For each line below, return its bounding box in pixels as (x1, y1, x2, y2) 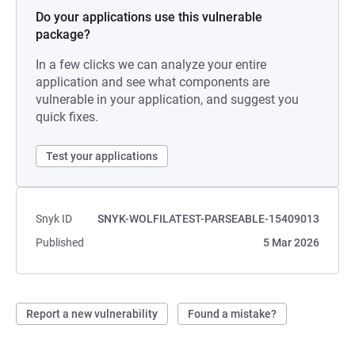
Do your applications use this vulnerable (36, 10, 262, 25)
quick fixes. (36, 109, 98, 124)
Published (36, 236, 84, 249)
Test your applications (46, 150, 158, 162)
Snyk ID (36, 212, 72, 225)
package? (36, 27, 90, 42)
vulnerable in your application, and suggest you (36, 92, 299, 107)
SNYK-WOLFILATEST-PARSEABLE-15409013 (97, 212, 319, 225)
